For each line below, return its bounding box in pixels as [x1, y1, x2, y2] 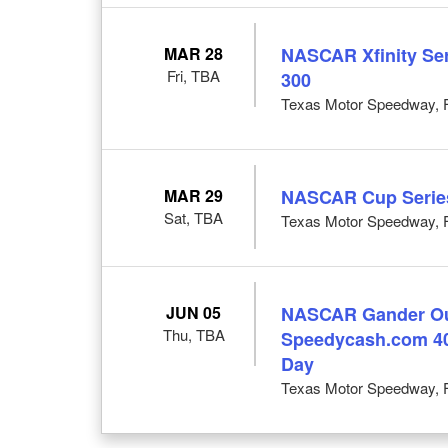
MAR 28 [164, 41, 224, 65]
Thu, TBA [162, 323, 225, 345]
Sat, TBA [164, 206, 224, 228]
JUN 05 [166, 300, 222, 324]
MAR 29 [164, 183, 224, 207]
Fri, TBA [167, 64, 221, 86]
